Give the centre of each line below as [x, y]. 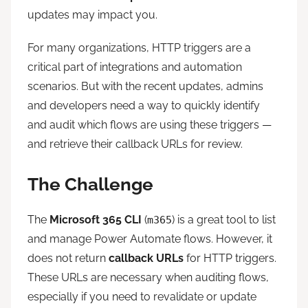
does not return [68, 258]
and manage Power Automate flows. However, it [150, 239]
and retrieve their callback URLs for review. [135, 144]
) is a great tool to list [224, 219]
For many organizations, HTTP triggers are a [139, 48]
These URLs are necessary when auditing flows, [148, 277]
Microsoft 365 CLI [96, 219]
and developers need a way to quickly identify [144, 106]
